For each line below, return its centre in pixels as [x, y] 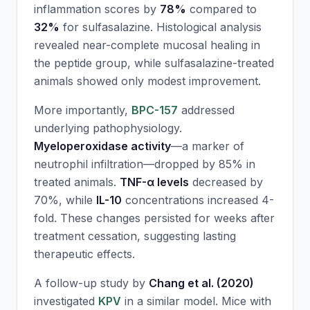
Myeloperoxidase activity [102, 146]
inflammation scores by [97, 9]
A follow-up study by [91, 283]
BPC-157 [155, 110]
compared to [221, 9]
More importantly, [83, 110]
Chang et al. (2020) [201, 283]
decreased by [226, 182]
